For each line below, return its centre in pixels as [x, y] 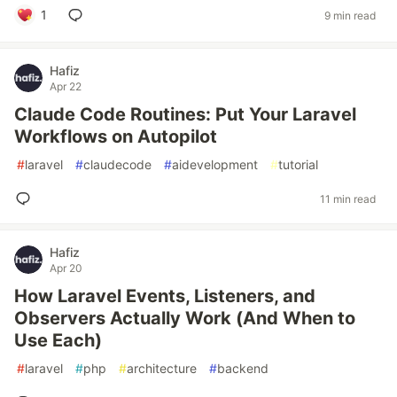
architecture [162, 368]
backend [243, 368]
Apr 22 [66, 86]
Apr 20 [66, 268]
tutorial [298, 164]
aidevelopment [215, 164]
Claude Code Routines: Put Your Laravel [185, 114]
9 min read [350, 15]
